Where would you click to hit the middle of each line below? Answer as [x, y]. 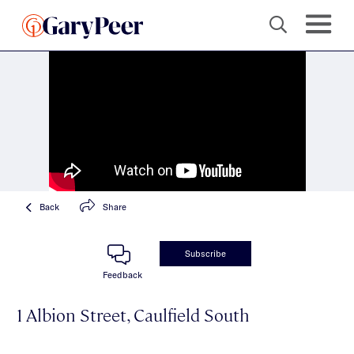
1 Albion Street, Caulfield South [133, 314]
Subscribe [205, 253]
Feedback [122, 274]
